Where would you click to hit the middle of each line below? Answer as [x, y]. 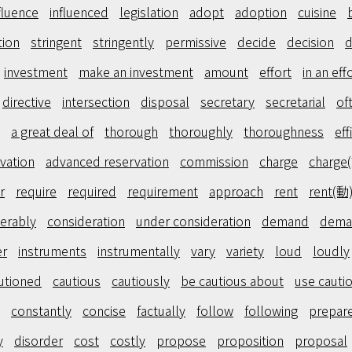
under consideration [193, 221]
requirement [163, 191]
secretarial [295, 101]
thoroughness [284, 131]
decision [310, 42]
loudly [331, 251]
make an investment [136, 71]
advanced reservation [107, 161]
